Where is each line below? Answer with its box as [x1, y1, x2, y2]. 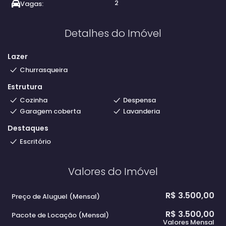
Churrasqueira [20, 65, 68, 75]
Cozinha [20, 95, 47, 105]
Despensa [123, 95, 156, 105]
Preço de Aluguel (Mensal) [12, 192, 100, 201]
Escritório [20, 137, 51, 146]
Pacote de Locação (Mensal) [12, 210, 109, 220]
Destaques [8, 123, 48, 133]
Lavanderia [123, 106, 160, 116]
